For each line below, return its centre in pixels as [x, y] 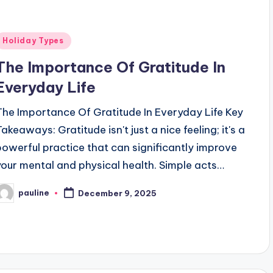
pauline [34, 193]
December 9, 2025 [118, 193]
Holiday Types [33, 40]
